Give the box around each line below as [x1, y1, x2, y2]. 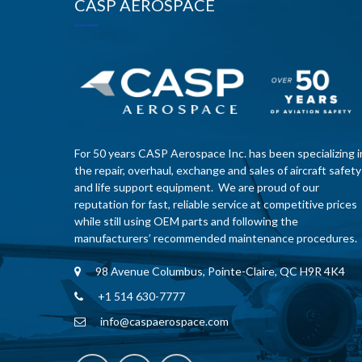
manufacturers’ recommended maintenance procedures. [74, 230, 357, 245]
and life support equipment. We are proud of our [74, 179, 319, 194]
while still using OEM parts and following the [74, 213, 298, 228]
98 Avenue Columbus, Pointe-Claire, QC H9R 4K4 [93, 263, 345, 278]
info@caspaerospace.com [100, 314, 229, 328]
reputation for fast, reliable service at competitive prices [74, 196, 357, 211]
